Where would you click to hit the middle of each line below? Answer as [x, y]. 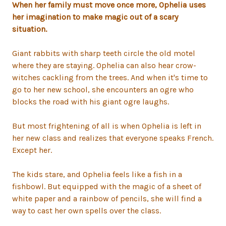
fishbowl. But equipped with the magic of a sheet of [107, 187]
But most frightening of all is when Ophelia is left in [107, 126]
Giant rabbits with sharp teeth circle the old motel [104, 53]
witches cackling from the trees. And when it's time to [110, 78]
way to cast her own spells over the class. [87, 211]
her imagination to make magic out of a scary [95, 17]
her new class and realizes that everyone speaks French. [113, 138]
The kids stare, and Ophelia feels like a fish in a [97, 175]
